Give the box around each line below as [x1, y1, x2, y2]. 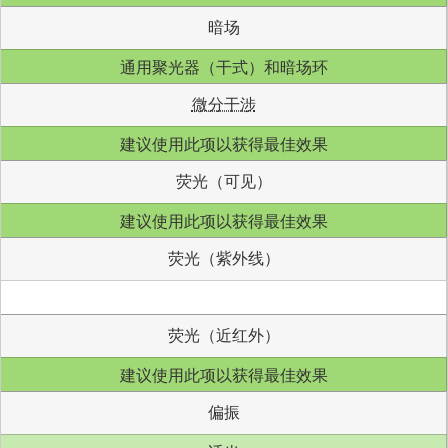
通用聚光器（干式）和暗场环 [119, 55, 328, 78]
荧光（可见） [175, 172, 272, 191]
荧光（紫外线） [167, 249, 280, 268]
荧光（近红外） [167, 326, 280, 345]
